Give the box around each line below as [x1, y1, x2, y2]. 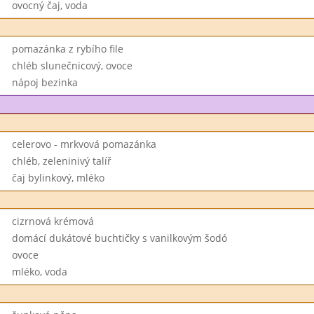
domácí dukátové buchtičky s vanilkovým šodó [11, 231, 227, 245]
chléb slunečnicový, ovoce [11, 59, 132, 72]
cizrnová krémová [11, 214, 94, 228]
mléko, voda [11, 265, 67, 278]
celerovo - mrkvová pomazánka [11, 137, 156, 151]
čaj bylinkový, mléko [11, 171, 104, 184]
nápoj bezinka [11, 76, 78, 89]
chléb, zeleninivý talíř [11, 154, 111, 168]
